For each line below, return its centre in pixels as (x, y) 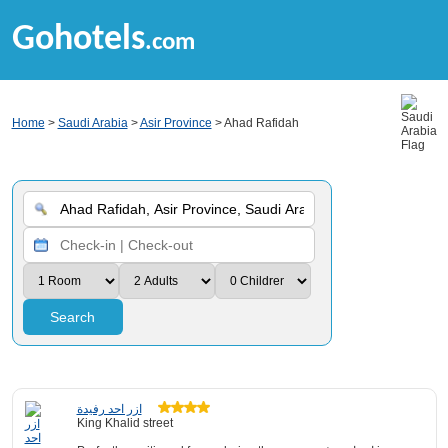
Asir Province (175, 123)
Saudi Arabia (92, 123)
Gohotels (78, 40)
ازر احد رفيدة (109, 409)
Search (72, 317)
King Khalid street (124, 423)
